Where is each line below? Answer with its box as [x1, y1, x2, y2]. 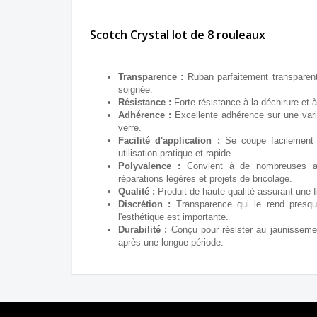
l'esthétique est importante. [118, 211, 229, 222]
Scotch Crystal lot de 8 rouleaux [90, 26, 265, 42]
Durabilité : [118, 224, 168, 235]
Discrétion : [118, 198, 171, 209]
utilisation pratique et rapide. [118, 147, 234, 158]
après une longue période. [118, 236, 224, 248]
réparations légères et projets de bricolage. [118, 173, 292, 184]
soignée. [118, 83, 153, 95]
